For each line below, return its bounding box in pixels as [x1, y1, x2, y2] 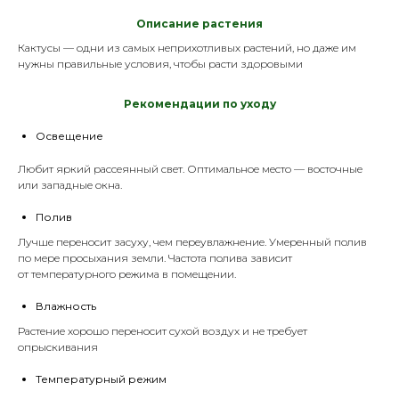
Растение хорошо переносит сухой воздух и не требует [18, 323, 307, 338]
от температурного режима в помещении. [18, 266, 236, 281]
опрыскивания [18, 339, 98, 354]
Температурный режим [36, 371, 167, 386]
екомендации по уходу [131, 96, 276, 110]
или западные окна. [18, 177, 122, 191]
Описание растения [136, 16, 263, 30]
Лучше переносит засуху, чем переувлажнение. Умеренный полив [18, 234, 367, 248]
